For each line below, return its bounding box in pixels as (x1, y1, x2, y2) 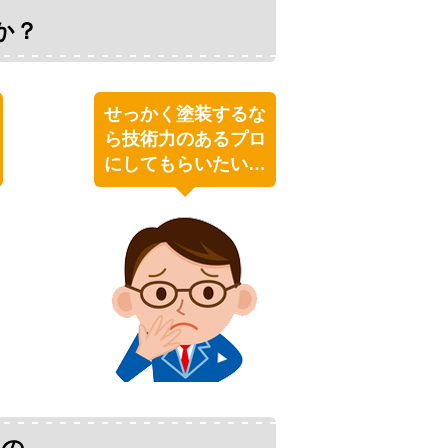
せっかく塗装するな (103, 103, 266, 124)
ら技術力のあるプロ (103, 128, 266, 149)
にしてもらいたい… (103, 153, 266, 174)
